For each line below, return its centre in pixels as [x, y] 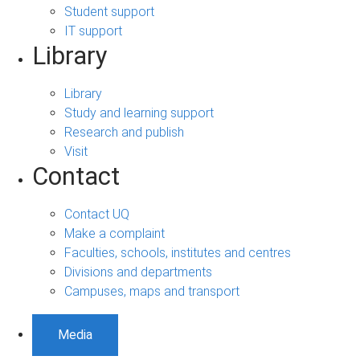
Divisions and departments [138, 272]
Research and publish [124, 133]
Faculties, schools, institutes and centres [178, 253]
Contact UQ [97, 215]
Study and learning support [139, 113]
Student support [109, 12]
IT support [93, 31]
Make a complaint [115, 234]
